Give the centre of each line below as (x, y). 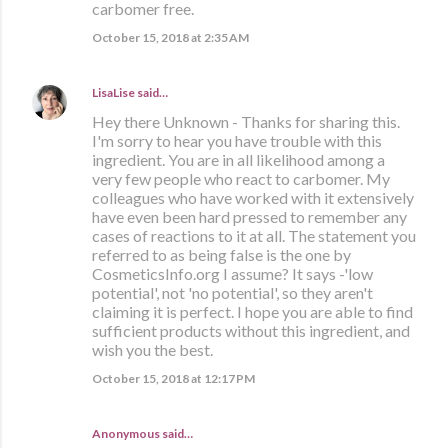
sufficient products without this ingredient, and (251, 331)
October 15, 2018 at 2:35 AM (170, 38)
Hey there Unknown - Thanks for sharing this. (246, 122)
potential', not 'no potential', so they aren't (232, 293)
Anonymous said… (142, 434)
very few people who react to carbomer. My (241, 179)
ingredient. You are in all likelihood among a (238, 160)
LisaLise (113, 93)
